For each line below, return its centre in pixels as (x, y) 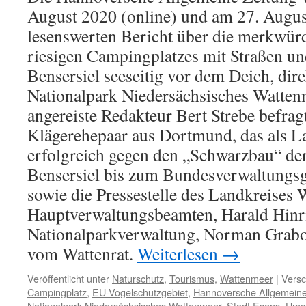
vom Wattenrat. (82, 253)
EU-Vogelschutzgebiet (140, 292)
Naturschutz (138, 278)
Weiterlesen (180, 253)
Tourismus (192, 278)
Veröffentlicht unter (68, 278)
